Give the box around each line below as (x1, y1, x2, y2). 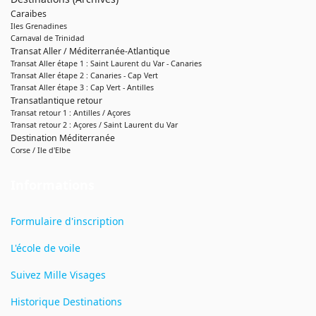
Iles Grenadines (11, 21, 67, 32)
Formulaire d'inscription (11, 214, 124, 229)
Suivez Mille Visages (11, 268, 106, 282)
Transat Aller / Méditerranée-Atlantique (11, 45, 170, 58)
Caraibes (11, 8, 47, 20)
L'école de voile (11, 241, 80, 255)
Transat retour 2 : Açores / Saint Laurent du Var (11, 120, 178, 130)
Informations (11, 176, 95, 194)
